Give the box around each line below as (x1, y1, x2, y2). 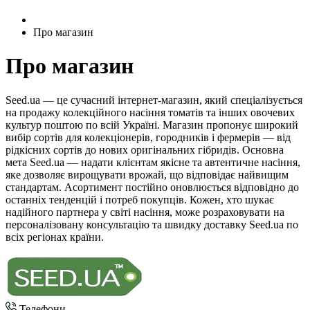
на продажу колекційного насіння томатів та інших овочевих (6, 106, 295, 118)
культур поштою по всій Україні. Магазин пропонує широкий (6, 118, 298, 131)
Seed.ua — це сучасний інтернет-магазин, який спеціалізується (6, 93, 302, 106)
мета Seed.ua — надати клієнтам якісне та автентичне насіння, (6, 156, 300, 168)
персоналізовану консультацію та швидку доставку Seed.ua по (6, 218, 298, 230)
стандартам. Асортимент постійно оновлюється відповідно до (6, 181, 299, 193)
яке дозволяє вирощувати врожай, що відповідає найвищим (6, 168, 289, 181)
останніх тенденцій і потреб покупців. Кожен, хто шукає (6, 193, 274, 206)
